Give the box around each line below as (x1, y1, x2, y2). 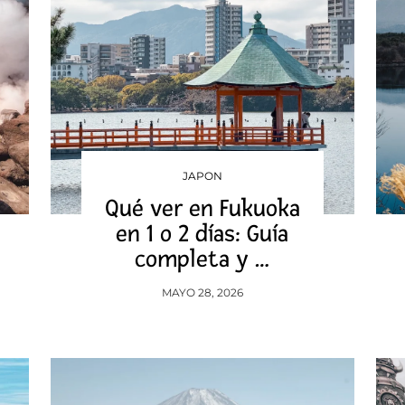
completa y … (135, 245, 270, 274)
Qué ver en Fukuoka (104, 194, 300, 223)
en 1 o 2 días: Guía (116, 220, 289, 249)
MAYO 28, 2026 (161, 286, 243, 299)
